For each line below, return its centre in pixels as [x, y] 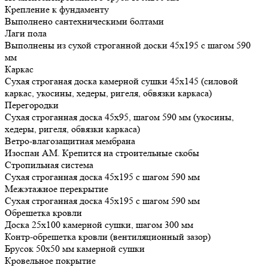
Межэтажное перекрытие [57, 189]
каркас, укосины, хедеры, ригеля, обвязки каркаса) [108, 93]
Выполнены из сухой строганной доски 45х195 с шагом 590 [128, 45]
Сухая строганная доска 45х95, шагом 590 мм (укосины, [119, 117]
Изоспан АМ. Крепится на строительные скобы [102, 153]
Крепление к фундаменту [57, 10]
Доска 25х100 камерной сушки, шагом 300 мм [99, 225]
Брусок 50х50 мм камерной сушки [75, 249]
